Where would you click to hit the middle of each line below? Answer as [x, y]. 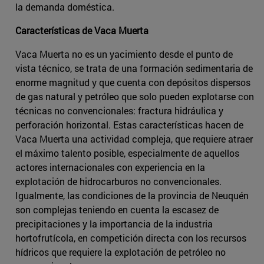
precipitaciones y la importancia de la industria [114, 224]
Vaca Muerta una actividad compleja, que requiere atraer [134, 139]
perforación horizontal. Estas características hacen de [129, 125]
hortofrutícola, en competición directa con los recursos [131, 238]
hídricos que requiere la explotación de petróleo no [121, 252]
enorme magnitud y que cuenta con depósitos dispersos [133, 82]
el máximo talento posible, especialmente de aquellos [127, 153]
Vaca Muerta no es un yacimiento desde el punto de [124, 54]
